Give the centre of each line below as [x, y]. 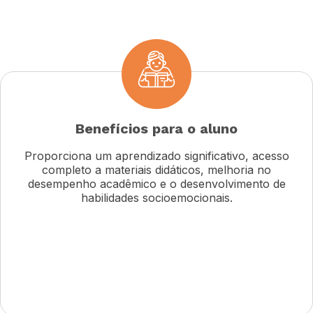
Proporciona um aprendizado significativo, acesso [156, 155]
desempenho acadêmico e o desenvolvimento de [156, 183]
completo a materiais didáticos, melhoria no [156, 169]
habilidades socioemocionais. [156, 197]
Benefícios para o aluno [156, 129]
